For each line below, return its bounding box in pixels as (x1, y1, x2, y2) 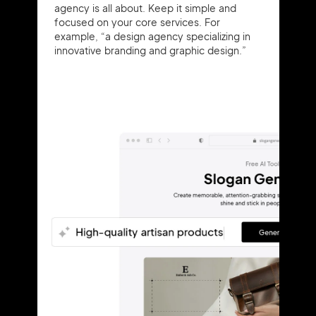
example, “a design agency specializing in (54, 30, 250, 42)
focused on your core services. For (54, 16, 220, 28)
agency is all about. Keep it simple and (54, 1, 236, 14)
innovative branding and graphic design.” (54, 44, 246, 56)
